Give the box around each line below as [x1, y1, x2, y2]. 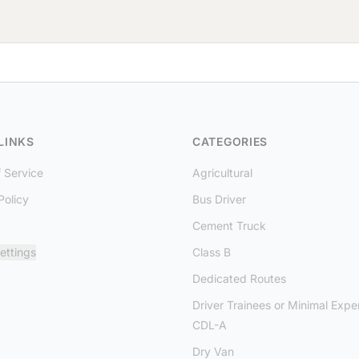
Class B [192, 245, 231, 260]
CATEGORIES [192, 135, 268, 149]
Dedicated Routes [192, 272, 286, 286]
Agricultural [192, 166, 252, 180]
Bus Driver [192, 192, 246, 207]
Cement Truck [192, 219, 266, 233]
